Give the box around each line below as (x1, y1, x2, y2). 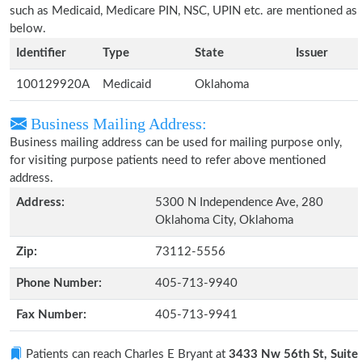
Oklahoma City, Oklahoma (155, 214, 293, 226)
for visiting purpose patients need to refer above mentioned (10, 154, 326, 166)
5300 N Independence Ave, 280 (155, 196, 323, 208)
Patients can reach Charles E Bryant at (23, 348, 229, 360)
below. (10, 23, 46, 35)
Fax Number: (16, 309, 86, 321)
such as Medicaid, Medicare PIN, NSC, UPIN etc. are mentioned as (10, 5, 357, 17)
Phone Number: (16, 277, 102, 289)
